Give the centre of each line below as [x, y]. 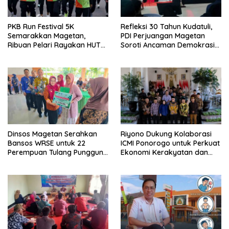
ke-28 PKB [25, 54]
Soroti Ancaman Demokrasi [168, 45]
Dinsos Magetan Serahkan [52, 134]
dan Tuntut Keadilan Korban [168, 54]
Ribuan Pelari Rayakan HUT [54, 45]
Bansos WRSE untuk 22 [47, 143]
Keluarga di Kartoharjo [47, 161]
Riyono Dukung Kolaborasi [166, 134]
